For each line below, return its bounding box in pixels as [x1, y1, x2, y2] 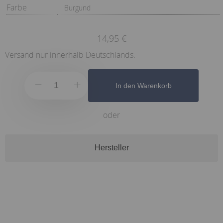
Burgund [64, 2, 91, 12]
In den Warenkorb [115, 81, 172, 90]
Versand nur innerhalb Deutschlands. [5, 49, 135, 60]
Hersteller [94, 143, 129, 152]
